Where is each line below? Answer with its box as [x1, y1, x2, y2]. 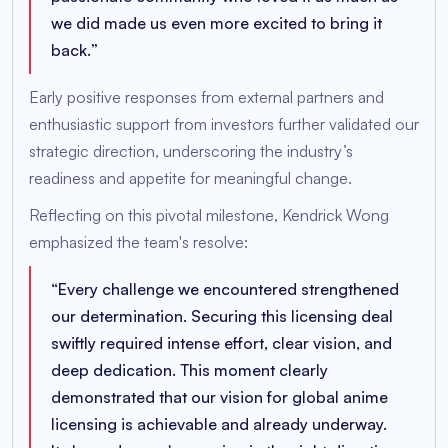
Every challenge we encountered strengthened [58, 279, 399, 300]
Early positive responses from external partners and [29, 87, 384, 108]
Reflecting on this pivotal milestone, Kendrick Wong [29, 205, 389, 226]
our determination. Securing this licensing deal [51, 306, 393, 327]
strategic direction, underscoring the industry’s [29, 141, 353, 162]
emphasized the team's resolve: [29, 232, 252, 253]
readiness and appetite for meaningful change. [29, 168, 352, 189]
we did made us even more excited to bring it [51, 13, 382, 34]
